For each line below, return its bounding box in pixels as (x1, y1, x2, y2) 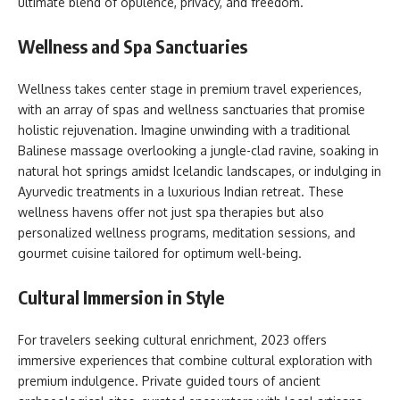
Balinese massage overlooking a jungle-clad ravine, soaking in (18, 143, 379, 158)
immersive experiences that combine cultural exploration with (18, 353, 372, 368)
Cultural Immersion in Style (18, 285, 224, 308)
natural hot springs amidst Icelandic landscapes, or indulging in (18, 163, 381, 179)
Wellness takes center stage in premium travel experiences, (18, 81, 362, 96)
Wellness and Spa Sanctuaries (18, 34, 247, 57)
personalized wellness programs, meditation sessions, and (18, 225, 355, 240)
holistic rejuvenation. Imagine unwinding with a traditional (18, 122, 350, 137)
